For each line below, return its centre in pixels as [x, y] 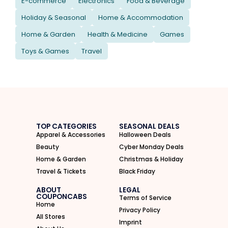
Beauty [48, 147]
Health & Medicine [118, 34]
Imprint [131, 222]
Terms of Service [145, 197]
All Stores [51, 216]
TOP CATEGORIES [66, 126]
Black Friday [137, 171]
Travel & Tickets [61, 171]
